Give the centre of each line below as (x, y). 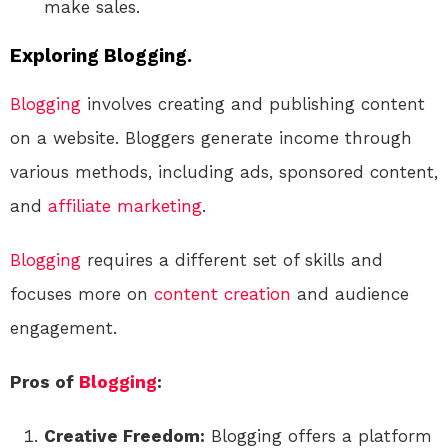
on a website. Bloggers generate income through (211, 138)
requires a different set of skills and (232, 260)
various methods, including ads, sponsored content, (224, 172)
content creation (222, 294)
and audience (350, 294)
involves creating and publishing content (253, 104)
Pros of (44, 382)
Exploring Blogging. (101, 56)
